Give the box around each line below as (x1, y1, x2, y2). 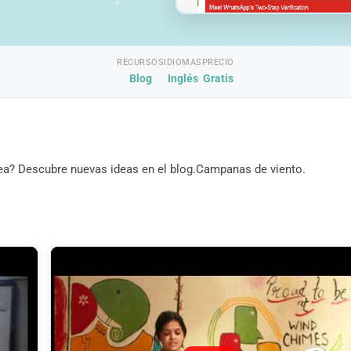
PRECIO (201, 57, 234, 68)
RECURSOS (117, 57, 165, 68)
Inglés (168, 72, 198, 85)
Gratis (202, 72, 233, 85)
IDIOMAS (164, 57, 202, 68)
